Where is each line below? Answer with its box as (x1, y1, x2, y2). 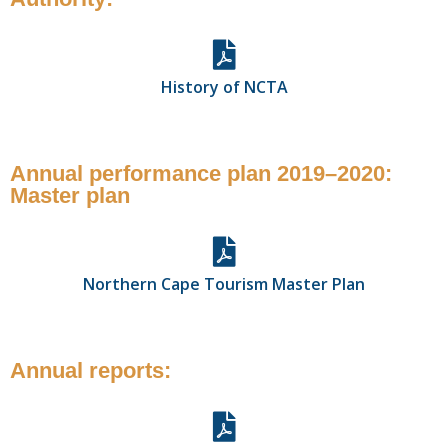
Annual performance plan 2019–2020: (10, 160, 392, 186)
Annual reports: (10, 357, 171, 383)
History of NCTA (160, 75, 288, 98)
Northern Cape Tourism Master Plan (83, 272, 365, 295)
